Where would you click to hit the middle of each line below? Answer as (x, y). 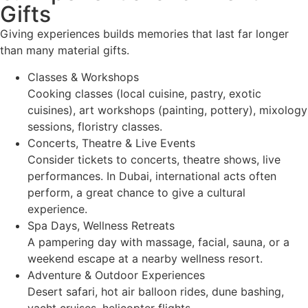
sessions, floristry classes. (95, 126)
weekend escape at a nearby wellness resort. (145, 258)
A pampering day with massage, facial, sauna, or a (158, 242)
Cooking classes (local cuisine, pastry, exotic (144, 93)
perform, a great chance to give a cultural (136, 192)
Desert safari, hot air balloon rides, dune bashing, (156, 291)
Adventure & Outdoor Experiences (116, 275)
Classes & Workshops (83, 77)
